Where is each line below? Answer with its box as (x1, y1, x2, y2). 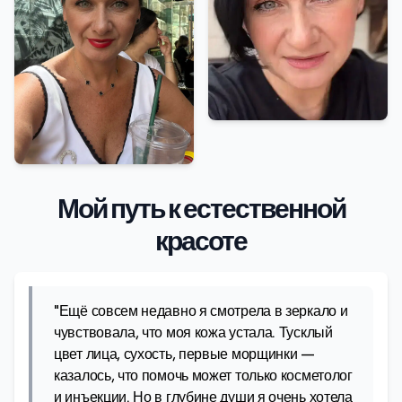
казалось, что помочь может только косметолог (54, 365, 353, 385)
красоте (155, 223, 247, 258)
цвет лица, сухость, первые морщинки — (54, 344, 315, 363)
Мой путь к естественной (57, 191, 345, 226)
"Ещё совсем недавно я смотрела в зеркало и (54, 301, 348, 320)
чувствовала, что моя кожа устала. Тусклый (54, 322, 333, 342)
